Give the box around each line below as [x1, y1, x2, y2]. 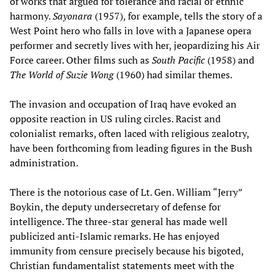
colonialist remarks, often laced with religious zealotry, [10, 126, 249, 140]
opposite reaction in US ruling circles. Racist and [10, 111, 221, 125]
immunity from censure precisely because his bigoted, [10, 243, 243, 257]
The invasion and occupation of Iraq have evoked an [10, 97, 237, 111]
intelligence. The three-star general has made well [10, 214, 228, 228]
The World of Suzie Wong [10, 67, 114, 81]
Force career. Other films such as [10, 53, 152, 67]
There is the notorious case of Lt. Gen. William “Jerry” [10, 185, 242, 199]
